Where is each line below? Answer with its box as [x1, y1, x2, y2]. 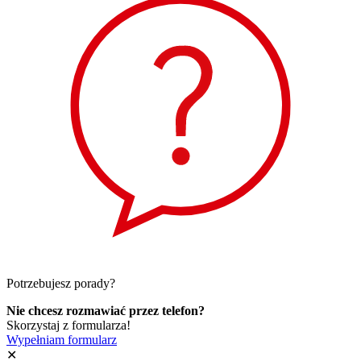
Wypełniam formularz [6, 333, 117, 347]
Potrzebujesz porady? [6, 276, 115, 291]
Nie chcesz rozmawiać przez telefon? [6, 304, 205, 318]
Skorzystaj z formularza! [6, 318, 131, 333]
